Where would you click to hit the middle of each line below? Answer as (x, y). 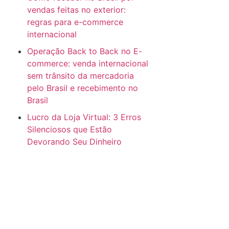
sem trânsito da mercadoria (81, 76)
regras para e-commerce (75, 22)
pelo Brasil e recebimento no (83, 88)
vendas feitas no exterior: (77, 10)
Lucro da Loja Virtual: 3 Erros (84, 117)
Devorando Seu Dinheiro (75, 142)
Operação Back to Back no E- (85, 51)
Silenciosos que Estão (70, 130)
